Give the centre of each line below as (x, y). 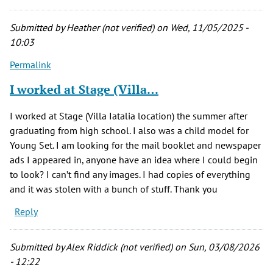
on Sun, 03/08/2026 (216, 247)
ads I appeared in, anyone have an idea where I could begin (134, 160)
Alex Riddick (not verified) (119, 247)
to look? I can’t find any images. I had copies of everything (130, 175)
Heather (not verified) (110, 28)
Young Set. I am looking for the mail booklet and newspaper (135, 145)
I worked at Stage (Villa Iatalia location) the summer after (129, 116)
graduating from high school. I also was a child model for (129, 131)
